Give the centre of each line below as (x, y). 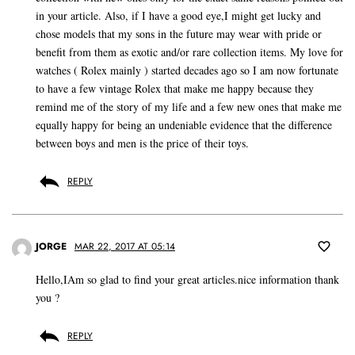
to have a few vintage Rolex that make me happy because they (175, 89)
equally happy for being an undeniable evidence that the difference (184, 125)
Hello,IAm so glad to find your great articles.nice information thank (187, 280)
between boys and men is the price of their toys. (142, 143)
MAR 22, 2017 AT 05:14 (125, 247)
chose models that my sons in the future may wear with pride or (179, 34)
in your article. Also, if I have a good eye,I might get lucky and (178, 16)
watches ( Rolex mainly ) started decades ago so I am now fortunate (187, 71)
